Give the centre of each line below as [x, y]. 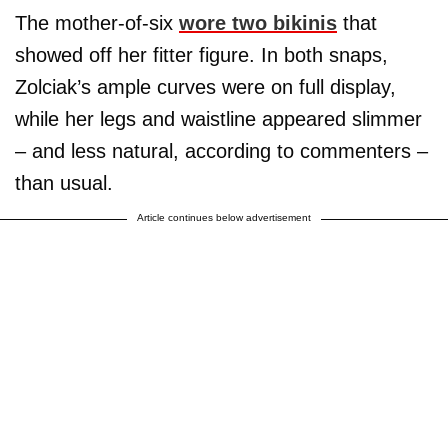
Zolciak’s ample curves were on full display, [205, 86]
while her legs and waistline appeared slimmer [218, 118]
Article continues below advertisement [224, 217]
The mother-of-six [97, 22]
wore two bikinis [258, 22]
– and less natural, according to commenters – [221, 150]
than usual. [64, 182]
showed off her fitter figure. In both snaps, [201, 54]
